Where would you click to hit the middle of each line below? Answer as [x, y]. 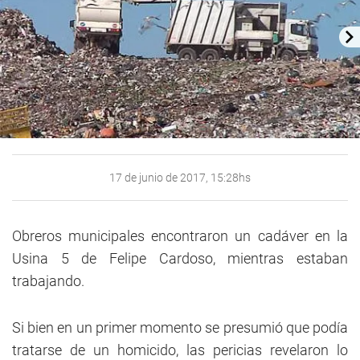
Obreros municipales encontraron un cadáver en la [180, 236]
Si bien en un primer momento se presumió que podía [180, 328]
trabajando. [50, 281]
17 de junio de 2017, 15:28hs [180, 178]
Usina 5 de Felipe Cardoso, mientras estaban [180, 259]
